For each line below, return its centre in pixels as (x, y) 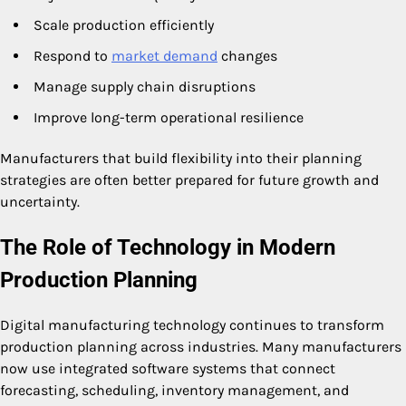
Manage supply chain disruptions (145, 87)
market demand (164, 56)
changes (247, 56)
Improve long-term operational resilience (169, 118)
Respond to (72, 56)
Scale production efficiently (124, 25)
